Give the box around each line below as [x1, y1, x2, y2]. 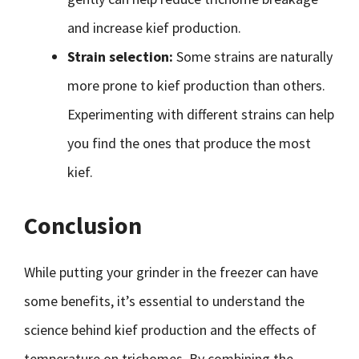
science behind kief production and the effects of [24, 321, 317, 339]
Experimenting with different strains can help [67, 105, 334, 123]
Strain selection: [67, 47, 176, 66]
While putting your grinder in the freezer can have [24, 263, 318, 281]
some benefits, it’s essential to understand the [24, 292, 305, 310]
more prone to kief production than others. [67, 76, 325, 95]
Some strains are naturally [176, 47, 333, 66]
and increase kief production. [67, 18, 241, 37]
